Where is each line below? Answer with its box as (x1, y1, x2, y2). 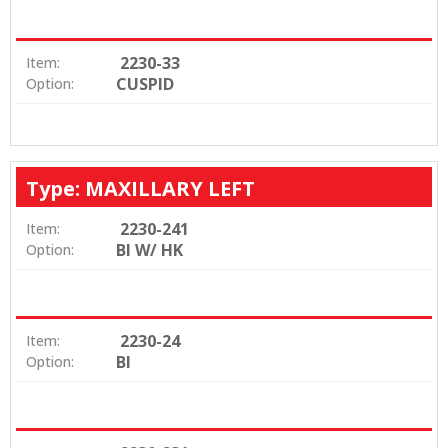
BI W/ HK (116, 238, 183, 261)
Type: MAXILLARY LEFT (26, 174, 255, 202)
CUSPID (116, 72, 174, 95)
